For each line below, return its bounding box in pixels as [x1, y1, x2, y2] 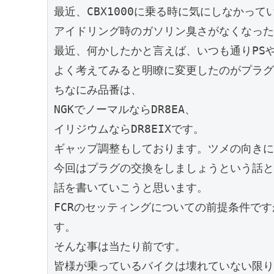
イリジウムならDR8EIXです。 [53, 122, 204, 136]
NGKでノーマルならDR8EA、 [53, 103, 196, 116]
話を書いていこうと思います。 [53, 181, 208, 194]
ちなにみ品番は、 [53, 83, 142, 97]
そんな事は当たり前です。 [53, 240, 186, 253]
